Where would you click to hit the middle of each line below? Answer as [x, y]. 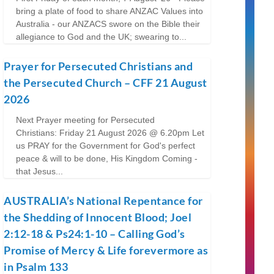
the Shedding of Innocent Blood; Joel [98, 217]
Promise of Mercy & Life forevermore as [106, 250]
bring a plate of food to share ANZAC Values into [110, 11]
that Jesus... [40, 171]
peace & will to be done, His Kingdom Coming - [107, 158]
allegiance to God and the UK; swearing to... [102, 36]
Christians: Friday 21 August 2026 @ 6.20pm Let [110, 132]
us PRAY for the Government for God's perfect [106, 145]
